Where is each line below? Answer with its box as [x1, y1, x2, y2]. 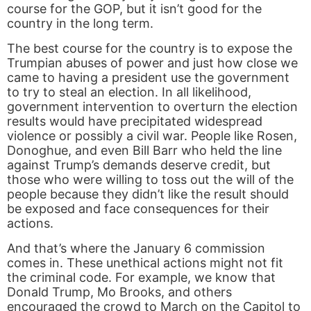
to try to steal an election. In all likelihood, [7, 85, 251, 100]
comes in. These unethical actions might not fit [7, 255, 283, 271]
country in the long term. [7, 16, 153, 31]
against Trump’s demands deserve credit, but [7, 158, 271, 173]
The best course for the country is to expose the [7, 41, 292, 56]
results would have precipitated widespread [7, 114, 262, 129]
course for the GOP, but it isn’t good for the [7, 1, 262, 17]
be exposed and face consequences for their [7, 201, 269, 217]
